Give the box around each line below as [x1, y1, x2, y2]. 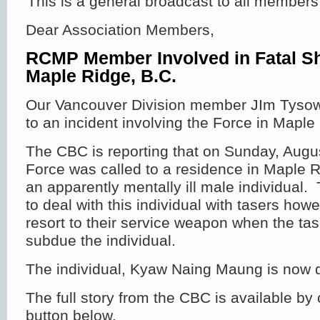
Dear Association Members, [26, 21, 214, 39]
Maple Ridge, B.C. [26, 66, 176, 86]
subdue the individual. [26, 232, 176, 249]
